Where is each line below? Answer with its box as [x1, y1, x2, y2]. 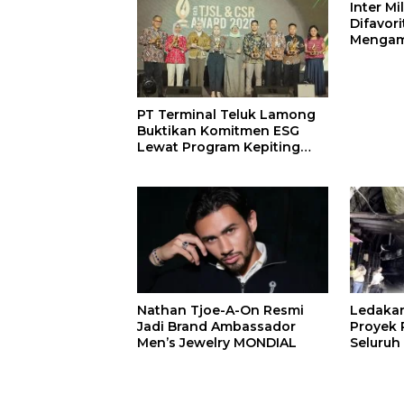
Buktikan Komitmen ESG [137, 122, 299, 139]
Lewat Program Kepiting [137, 138, 300, 155]
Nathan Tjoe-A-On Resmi [137, 302, 304, 319]
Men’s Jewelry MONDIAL [137, 335, 297, 352]
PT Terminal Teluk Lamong [137, 106, 316, 123]
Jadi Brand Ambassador [137, 318, 296, 335]
